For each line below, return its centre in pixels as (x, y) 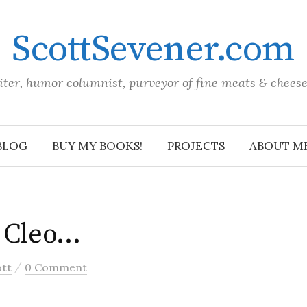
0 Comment (56, 267)
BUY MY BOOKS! (97, 146)
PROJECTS (196, 146)
